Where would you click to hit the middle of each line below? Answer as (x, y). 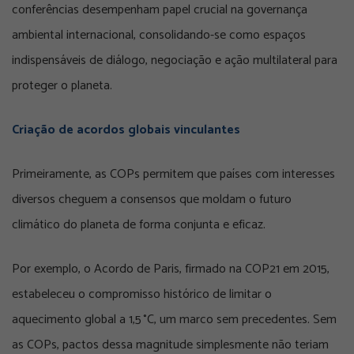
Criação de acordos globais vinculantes (126, 130)
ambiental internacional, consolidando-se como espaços (159, 36)
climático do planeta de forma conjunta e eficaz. (139, 225)
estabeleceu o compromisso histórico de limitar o (142, 295)
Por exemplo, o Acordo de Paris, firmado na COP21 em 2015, (171, 269)
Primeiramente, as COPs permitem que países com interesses (173, 175)
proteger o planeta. (62, 86)
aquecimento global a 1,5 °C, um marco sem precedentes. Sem (174, 320)
